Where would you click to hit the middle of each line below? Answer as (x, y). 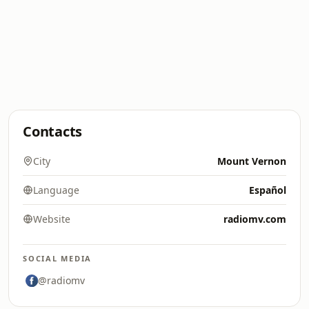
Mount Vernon (252, 161)
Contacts (53, 131)
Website (52, 219)
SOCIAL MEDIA (58, 258)
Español (268, 190)
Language (56, 190)
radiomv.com (255, 219)
